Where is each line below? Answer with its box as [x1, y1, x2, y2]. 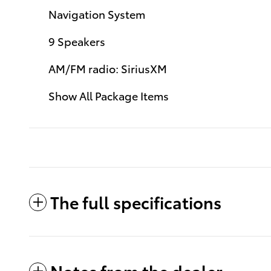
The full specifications [50, 189, 221, 214]
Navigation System [48, 5, 145, 21]
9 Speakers [48, 33, 105, 48]
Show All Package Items [48, 87, 169, 103]
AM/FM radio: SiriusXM [48, 60, 167, 76]
